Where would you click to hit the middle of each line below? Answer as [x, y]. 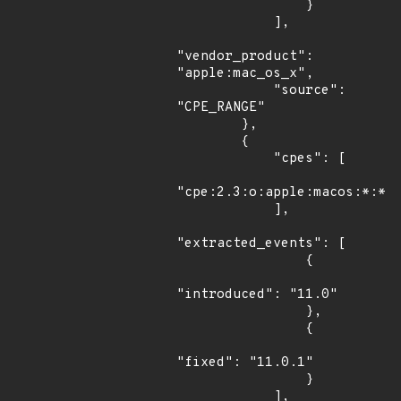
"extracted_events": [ [261, 244]
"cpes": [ [225, 159]
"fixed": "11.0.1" [245, 363]
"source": [225, 91]
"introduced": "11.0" [257, 295]
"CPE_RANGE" [221, 108]
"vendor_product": [245, 57]
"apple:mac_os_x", [245, 74]
